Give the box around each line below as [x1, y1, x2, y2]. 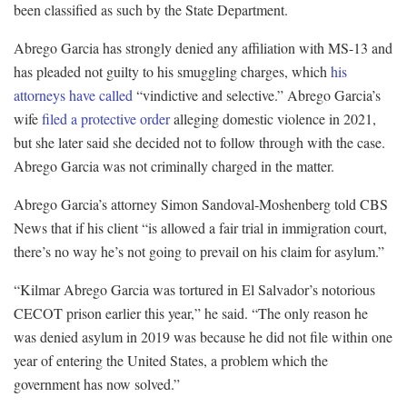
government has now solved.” [14, 374, 180, 394]
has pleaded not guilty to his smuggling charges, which [14, 62, 331, 82]
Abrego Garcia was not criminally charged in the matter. [14, 156, 334, 176]
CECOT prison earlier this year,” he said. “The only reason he [14, 303, 368, 323]
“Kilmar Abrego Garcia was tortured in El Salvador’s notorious [14, 280, 375, 300]
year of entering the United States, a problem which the [14, 351, 328, 371]
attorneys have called [14, 85, 133, 105]
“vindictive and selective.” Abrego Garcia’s [133, 85, 381, 105]
